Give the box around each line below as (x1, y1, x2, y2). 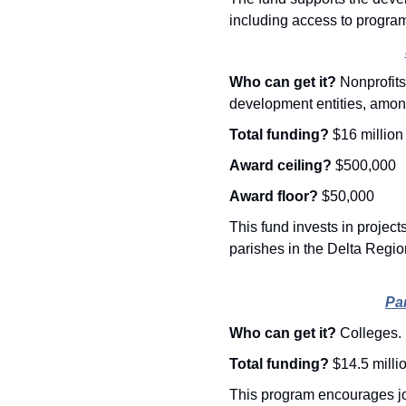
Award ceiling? (228, 158, 335, 174)
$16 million (332, 127, 403, 143)
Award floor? (228, 188, 322, 205)
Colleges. (339, 325, 401, 342)
